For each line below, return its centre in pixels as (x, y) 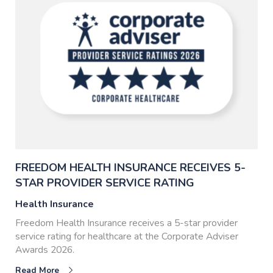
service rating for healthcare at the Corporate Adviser (127, 236)
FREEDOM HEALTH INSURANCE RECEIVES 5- (130, 167)
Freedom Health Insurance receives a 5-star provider (126, 223)
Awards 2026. (45, 250)
